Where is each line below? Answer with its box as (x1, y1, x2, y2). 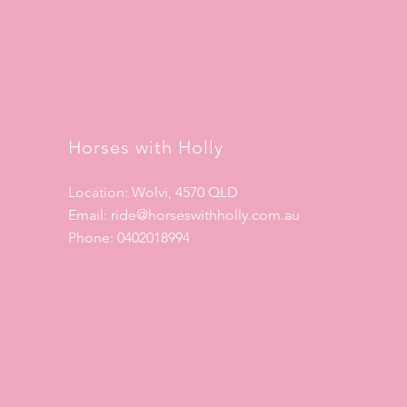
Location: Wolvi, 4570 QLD (67, 184, 238, 201)
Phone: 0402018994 (67, 229, 190, 246)
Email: (67, 206, 111, 223)
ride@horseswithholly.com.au (110, 206, 300, 223)
